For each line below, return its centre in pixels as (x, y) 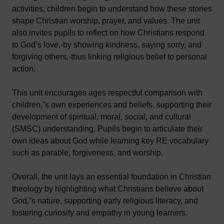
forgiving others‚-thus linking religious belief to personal (109, 56)
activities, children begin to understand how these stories (112, 8)
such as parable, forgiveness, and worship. (87, 152)
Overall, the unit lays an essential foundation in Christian (111, 176)
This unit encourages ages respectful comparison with (107, 92)
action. (24, 68)
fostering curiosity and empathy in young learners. (100, 212)
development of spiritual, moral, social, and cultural (101, 116)
